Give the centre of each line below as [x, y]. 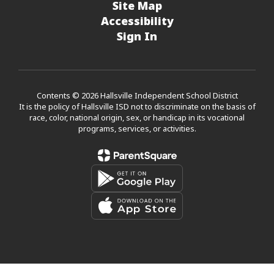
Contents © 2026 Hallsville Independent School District [137, 95]
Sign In [137, 36]
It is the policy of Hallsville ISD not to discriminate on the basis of [137, 106]
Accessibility [137, 21]
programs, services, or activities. [137, 128]
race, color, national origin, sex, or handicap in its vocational [137, 117]
